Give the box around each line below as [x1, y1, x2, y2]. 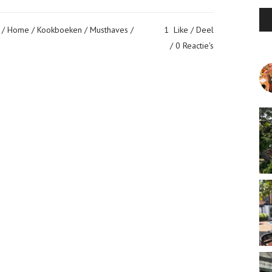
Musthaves [90, 24, 128, 35]
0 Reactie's [175, 39, 214, 51]
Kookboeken [37, 24, 82, 35]
